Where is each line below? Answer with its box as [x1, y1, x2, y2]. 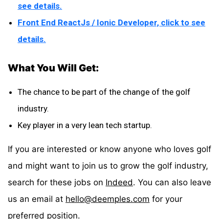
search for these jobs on [8, 177, 106, 187]
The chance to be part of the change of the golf [18, 87, 191, 97]
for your [150, 194, 182, 204]
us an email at [8, 194, 66, 204]
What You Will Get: [8, 62, 99, 74]
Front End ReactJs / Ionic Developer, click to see [18, 17, 205, 27]
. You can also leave [133, 177, 211, 187]
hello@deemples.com [66, 194, 150, 204]
